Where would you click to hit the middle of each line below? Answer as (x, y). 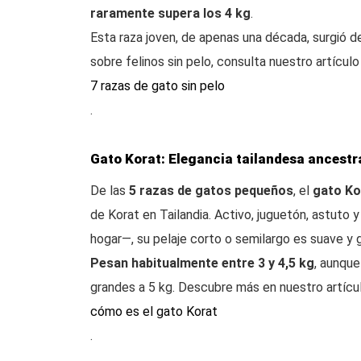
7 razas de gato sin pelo (158, 86)
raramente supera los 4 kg (170, 13)
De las (110, 191)
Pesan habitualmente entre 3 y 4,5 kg (202, 263)
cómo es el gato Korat (154, 311)
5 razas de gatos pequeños (211, 191)
